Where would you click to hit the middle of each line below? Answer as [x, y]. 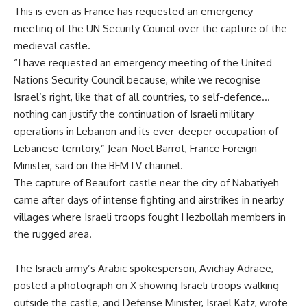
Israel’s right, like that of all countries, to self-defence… [142, 97]
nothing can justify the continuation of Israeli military [134, 114]
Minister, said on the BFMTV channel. [98, 165]
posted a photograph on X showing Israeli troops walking [146, 285]
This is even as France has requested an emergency [133, 11]
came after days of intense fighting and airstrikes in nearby [149, 199]
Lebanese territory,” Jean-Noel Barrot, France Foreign [135, 148]
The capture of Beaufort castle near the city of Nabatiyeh [146, 182]
